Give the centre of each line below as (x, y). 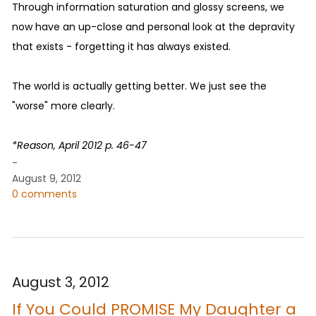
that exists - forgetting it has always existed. (121, 46)
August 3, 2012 (61, 282)
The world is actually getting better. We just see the (139, 86)
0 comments (44, 194)
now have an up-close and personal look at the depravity (153, 26)
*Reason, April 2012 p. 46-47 (79, 145)
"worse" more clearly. (63, 105)
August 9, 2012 (47, 178)
